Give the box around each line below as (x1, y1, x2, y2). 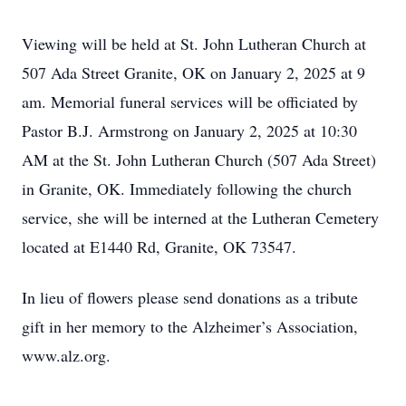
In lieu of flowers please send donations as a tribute (22, 286, 358, 308)
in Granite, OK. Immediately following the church (22, 178, 352, 199)
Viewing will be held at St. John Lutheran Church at (22, 33, 366, 54)
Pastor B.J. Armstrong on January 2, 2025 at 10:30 (22, 120, 357, 141)
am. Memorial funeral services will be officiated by (22, 91, 358, 112)
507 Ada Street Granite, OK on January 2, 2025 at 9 (22, 62, 365, 83)
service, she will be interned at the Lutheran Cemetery (22, 207, 379, 228)
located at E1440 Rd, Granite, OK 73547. (22, 236, 296, 257)
